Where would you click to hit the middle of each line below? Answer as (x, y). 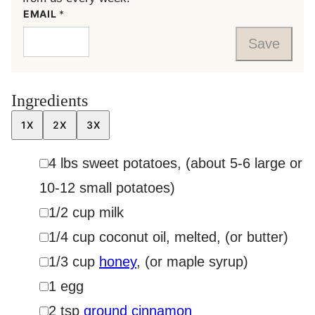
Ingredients (52, 101)
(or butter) (257, 237)
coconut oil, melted (158, 237)
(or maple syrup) (197, 262)
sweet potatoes (130, 163)
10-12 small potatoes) (107, 188)
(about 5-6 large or (244, 163)
